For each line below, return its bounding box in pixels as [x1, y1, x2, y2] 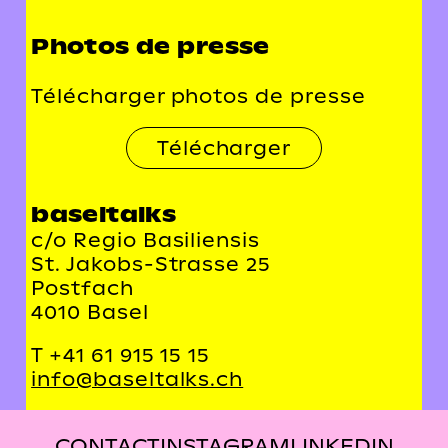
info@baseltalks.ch [31, 366, 244, 391]
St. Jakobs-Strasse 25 [31, 251, 272, 276]
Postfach [31, 275, 134, 300]
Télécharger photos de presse [31, 83, 366, 108]
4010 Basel [31, 299, 149, 324]
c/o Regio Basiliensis [31, 227, 261, 252]
